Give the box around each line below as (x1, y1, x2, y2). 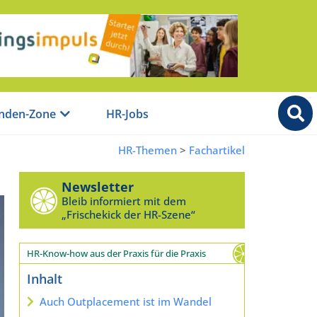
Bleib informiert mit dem (61, 193, 186, 208)
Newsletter (61, 178, 134, 195)
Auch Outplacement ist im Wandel (39, 294, 212, 309)
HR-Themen (118, 142, 177, 157)
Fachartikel (189, 142, 245, 157)
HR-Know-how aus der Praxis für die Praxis (26, 246, 206, 260)
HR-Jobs (106, 106, 149, 122)
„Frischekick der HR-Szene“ (61, 207, 195, 221)
